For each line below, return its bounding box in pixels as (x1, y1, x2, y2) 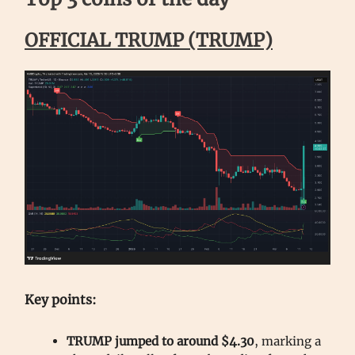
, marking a (254, 334, 321, 349)
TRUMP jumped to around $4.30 (67, 334, 254, 349)
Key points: (25, 292, 97, 308)
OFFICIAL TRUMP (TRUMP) (25, 28, 273, 52)
